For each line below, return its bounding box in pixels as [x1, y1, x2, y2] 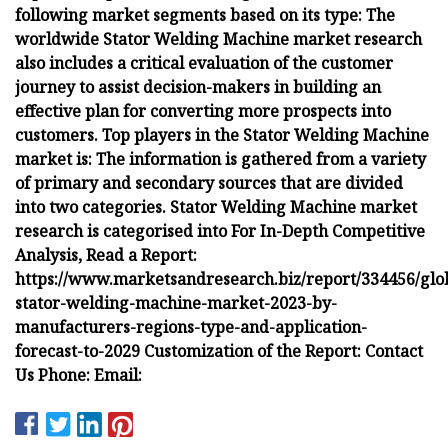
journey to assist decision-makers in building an [15, 75, 381, 98]
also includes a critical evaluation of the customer [15, 51, 393, 74]
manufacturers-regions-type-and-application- [15, 315, 367, 338]
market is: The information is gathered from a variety [15, 147, 426, 170]
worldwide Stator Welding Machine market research [15, 27, 422, 50]
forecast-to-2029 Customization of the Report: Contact [15, 339, 423, 362]
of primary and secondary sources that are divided [15, 171, 403, 194]
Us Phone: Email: [15, 363, 142, 386]
